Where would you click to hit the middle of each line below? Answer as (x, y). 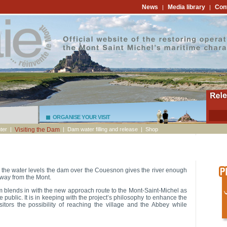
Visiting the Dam (37, 130)
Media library (186, 7)
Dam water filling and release (103, 129)
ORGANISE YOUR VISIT (82, 117)
